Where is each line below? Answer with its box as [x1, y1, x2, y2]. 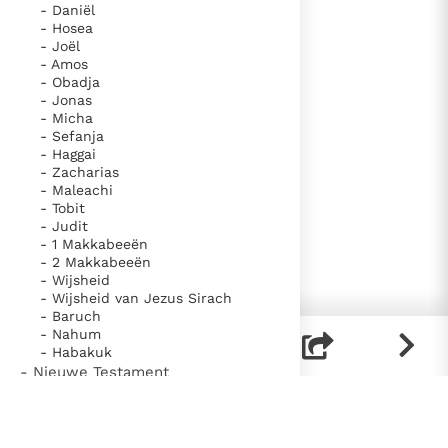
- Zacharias [40, 163, 119, 180]
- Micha [40, 109, 93, 126]
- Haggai [40, 145, 96, 162]
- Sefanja [40, 127, 104, 144]
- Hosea [40, 19, 93, 36]
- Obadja [40, 73, 100, 90]
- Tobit [40, 199, 85, 216]
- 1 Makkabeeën [40, 235, 148, 252]
